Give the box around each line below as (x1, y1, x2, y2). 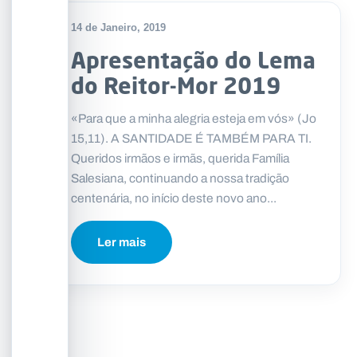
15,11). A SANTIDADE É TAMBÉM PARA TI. (71, 129, 312, 147)
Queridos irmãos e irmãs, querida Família (71, 149, 289, 167)
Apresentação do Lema (71, 45, 316, 73)
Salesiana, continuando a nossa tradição (71, 169, 289, 187)
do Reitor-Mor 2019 (71, 71, 280, 99)
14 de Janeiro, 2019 (71, 22, 166, 33)
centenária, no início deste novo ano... (71, 189, 277, 207)
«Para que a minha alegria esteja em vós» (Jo (71, 109, 316, 127)
